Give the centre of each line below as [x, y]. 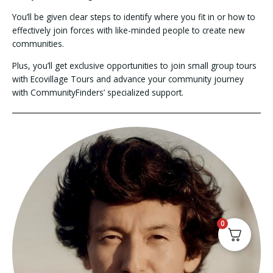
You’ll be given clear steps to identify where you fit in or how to [134, 16]
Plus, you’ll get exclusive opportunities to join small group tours [134, 65]
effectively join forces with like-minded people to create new [129, 30]
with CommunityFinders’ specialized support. [98, 92]
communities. [39, 43]
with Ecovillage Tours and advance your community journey [128, 79]
